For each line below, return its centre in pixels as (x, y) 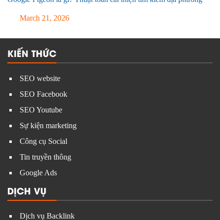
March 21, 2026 (43, 18)
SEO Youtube (41, 110)
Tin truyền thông (45, 157)
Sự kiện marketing (48, 125)
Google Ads (38, 172)
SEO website (40, 78)
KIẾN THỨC (32, 53)
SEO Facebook (43, 94)
